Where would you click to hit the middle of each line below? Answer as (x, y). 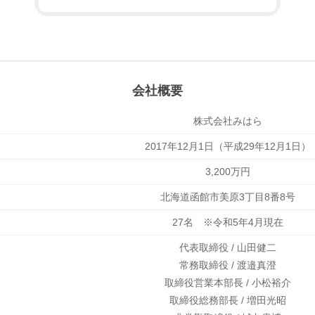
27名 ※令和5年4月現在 (227, 223)
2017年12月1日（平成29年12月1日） (227, 147)
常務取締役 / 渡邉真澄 (227, 265)
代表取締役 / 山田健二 (227, 248)
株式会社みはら (227, 121)
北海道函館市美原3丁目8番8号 (227, 197)
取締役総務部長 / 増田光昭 (227, 301)
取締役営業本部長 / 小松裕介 (227, 283)
